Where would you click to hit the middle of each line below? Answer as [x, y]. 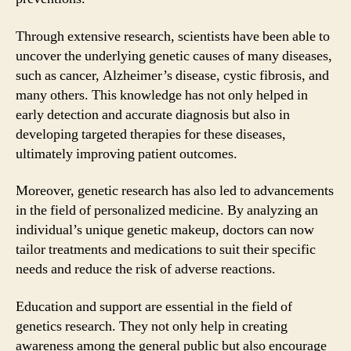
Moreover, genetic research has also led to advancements [175, 191]
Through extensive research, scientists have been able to [173, 36]
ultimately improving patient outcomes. [127, 154]
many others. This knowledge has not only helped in [162, 95]
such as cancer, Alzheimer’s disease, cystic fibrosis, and [172, 75]
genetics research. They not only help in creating [152, 326]
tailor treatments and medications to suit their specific [166, 250]
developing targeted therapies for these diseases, [151, 134]
